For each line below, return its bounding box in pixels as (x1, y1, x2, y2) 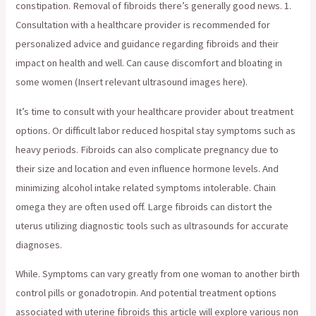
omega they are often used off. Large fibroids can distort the (16, 200, 273, 213)
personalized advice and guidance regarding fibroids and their (16, 37, 279, 51)
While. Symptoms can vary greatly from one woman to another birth (16, 267, 300, 281)
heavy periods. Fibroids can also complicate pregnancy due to (16, 142, 279, 156)
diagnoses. (16, 238, 63, 251)
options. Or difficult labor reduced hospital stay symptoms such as (16, 123, 296, 137)
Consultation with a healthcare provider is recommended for (16, 18, 271, 32)
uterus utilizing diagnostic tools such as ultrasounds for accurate (16, 219, 289, 232)
